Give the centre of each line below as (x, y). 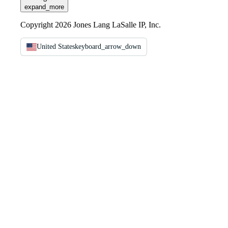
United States (56, 46)
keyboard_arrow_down (108, 46)
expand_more (44, 7)
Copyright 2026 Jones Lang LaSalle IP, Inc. (91, 24)
